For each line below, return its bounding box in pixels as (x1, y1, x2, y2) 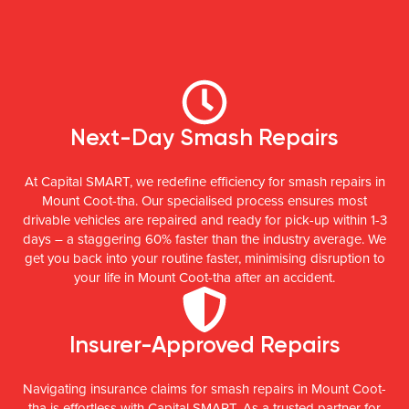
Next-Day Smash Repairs (70, 123, 339, 151)
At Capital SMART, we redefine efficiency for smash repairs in (24, 172, 385, 191)
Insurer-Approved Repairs (68, 330, 341, 358)
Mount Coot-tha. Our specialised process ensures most (42, 191, 367, 210)
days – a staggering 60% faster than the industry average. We (23, 229, 386, 248)
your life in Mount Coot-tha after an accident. (74, 267, 335, 287)
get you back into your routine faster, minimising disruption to (24, 248, 385, 267)
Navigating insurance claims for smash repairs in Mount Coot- (23, 379, 386, 398)
